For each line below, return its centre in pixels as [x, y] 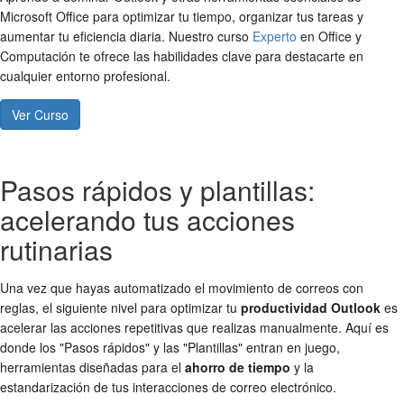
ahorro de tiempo [238, 367]
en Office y [329, 37]
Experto [275, 37]
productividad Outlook [311, 308]
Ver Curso [40, 115]
